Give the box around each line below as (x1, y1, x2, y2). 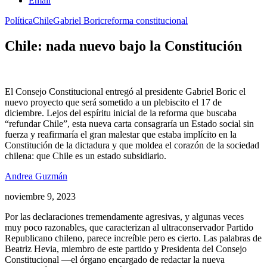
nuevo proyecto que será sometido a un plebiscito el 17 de (5, 97, 222, 107)
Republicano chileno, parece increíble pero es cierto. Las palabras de (5, 232, 262, 243)
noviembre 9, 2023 (5, 191, 76, 201)
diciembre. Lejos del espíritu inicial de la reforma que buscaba (5, 107, 237, 118)
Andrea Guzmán (5, 170, 67, 181)
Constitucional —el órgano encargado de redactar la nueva (5, 254, 225, 265)
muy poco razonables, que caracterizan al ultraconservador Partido (5, 222, 253, 232)
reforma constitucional (104, 15, 188, 26)
